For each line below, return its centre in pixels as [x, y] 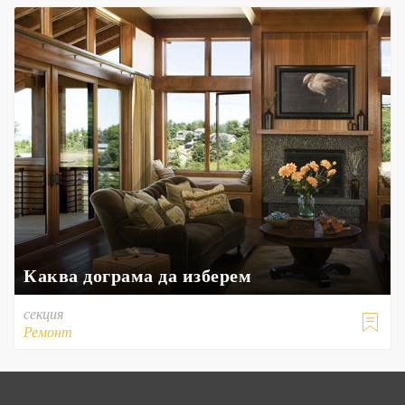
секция [43, 313]
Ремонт [48, 331]
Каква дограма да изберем [137, 275]
